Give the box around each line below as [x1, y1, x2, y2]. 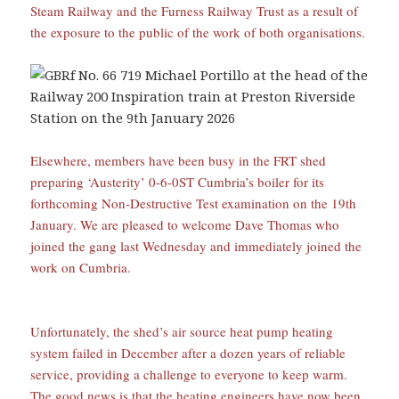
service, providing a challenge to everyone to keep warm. [30, 364, 348, 383]
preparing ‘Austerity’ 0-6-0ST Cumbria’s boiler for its [30, 172, 325, 191]
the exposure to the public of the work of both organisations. [30, 22, 366, 41]
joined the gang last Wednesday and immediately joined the [30, 236, 362, 255]
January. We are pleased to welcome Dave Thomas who [30, 215, 340, 233]
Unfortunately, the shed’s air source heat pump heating [30, 322, 334, 340]
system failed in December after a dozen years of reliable [30, 343, 346, 362]
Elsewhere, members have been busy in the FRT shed [30, 151, 327, 169]
